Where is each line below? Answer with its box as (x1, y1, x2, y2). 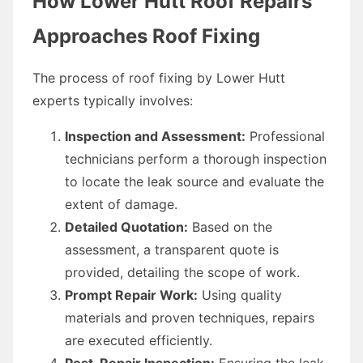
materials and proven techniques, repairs (65, 309, 314, 326)
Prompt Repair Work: (65, 286, 198, 303)
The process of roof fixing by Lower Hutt (32, 69, 285, 86)
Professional (246, 127, 325, 144)
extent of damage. (65, 195, 177, 212)
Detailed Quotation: (65, 218, 188, 235)
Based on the (188, 218, 272, 235)
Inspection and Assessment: (65, 127, 246, 144)
